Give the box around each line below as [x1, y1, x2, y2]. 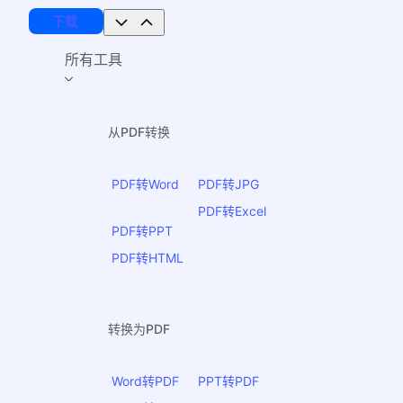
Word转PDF [112, 372, 179, 389]
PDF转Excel [198, 202, 267, 219]
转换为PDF [108, 321, 170, 337]
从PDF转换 [108, 123, 170, 139]
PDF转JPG [198, 175, 260, 192]
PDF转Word [112, 175, 179, 192]
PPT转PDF [198, 372, 260, 389]
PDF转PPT [112, 222, 173, 238]
